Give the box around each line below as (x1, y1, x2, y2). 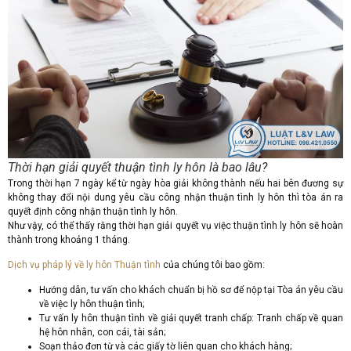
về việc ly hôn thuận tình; (39, 299, 144, 310)
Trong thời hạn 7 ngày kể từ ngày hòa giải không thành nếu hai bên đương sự (8, 177, 343, 189)
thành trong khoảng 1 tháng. (8, 233, 130, 245)
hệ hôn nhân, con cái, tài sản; (39, 327, 165, 338)
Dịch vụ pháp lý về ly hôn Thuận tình (8, 259, 161, 271)
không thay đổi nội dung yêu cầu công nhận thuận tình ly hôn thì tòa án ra (8, 191, 343, 203)
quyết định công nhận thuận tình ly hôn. (8, 205, 178, 217)
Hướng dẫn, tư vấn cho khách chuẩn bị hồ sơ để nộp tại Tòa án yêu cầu (39, 284, 343, 296)
